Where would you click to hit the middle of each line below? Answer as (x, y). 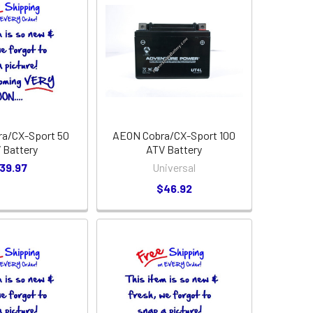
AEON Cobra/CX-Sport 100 (174, 135)
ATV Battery (174, 149)
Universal (174, 167)
